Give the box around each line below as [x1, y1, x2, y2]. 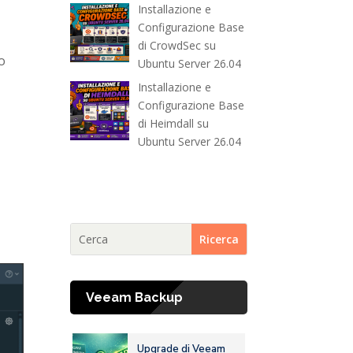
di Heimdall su [137, 116, 209, 132]
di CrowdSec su [137, 38, 216, 54]
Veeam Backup [86, 290, 184, 306]
